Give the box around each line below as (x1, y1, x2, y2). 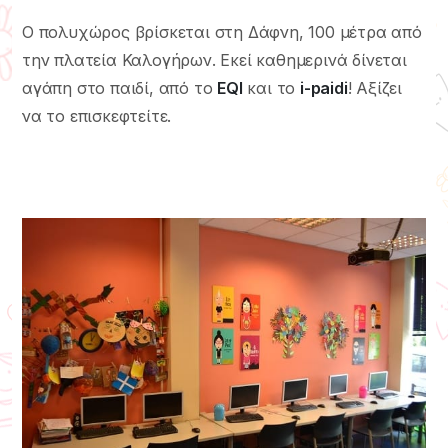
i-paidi (300, 78, 348, 99)
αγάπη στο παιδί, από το (22, 78, 218, 99)
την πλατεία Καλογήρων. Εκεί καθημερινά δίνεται (22, 50, 407, 71)
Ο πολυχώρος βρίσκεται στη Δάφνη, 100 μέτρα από (22, 22, 422, 43)
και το (242, 78, 301, 99)
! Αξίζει (347, 78, 403, 99)
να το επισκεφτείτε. (22, 106, 172, 127)
